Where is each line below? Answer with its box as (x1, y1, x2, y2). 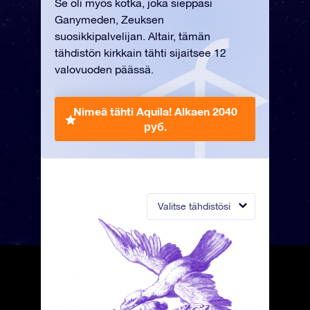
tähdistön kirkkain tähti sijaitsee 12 (55, 46, 226, 59)
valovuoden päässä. (55, 63, 154, 75)
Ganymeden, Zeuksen (55, 13, 164, 26)
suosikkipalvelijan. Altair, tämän (55, 30, 210, 42)
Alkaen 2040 (174, 104, 237, 118)
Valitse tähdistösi (158, 201, 230, 212)
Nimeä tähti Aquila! (73, 104, 174, 118)
